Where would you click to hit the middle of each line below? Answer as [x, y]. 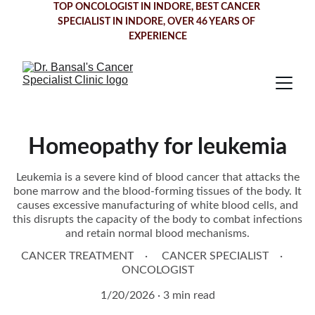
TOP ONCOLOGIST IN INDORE [122, 7]
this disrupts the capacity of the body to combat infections [157, 219]
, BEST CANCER [226, 7]
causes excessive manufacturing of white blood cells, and [157, 205]
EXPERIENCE [157, 37]
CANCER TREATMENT [77, 256]
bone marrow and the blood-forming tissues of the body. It [157, 191]
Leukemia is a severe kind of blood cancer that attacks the [157, 177]
